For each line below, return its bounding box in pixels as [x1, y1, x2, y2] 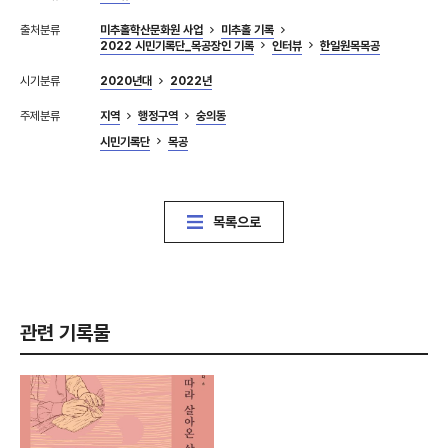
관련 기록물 [20, 321, 110, 345]
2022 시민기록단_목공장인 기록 [100, 38, 254, 53]
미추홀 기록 [221, 23, 274, 38]
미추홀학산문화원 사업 [100, 23, 203, 38]
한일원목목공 [320, 38, 380, 53]
